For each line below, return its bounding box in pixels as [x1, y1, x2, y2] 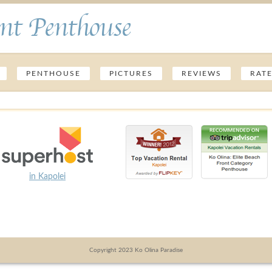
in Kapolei [29, 172, 66, 181]
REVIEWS [182, 70, 222, 77]
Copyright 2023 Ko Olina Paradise [89, 247, 183, 253]
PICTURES [109, 70, 154, 77]
